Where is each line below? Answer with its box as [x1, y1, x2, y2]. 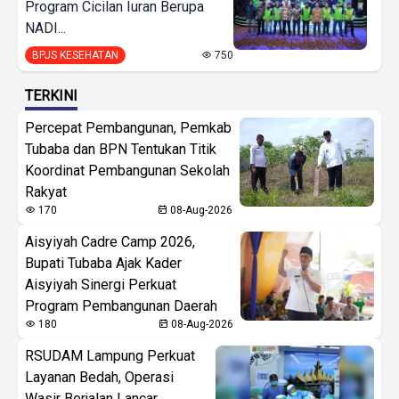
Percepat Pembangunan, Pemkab [25, 118, 232, 136]
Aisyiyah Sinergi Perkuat [25, 275, 176, 293]
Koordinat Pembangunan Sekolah [25, 161, 230, 179]
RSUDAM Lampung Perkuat [25, 346, 195, 364]
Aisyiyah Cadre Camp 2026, [25, 232, 195, 250]
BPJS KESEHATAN [32, 48, 118, 61]
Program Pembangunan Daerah [25, 297, 217, 314]
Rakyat [25, 183, 67, 200]
